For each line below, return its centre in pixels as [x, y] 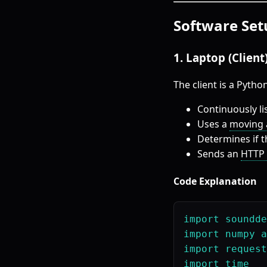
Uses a [213, 124]
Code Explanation [215, 181]
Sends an [219, 153]
